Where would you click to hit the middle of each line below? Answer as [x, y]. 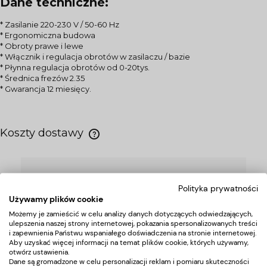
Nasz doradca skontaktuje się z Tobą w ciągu [133, 241]
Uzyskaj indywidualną [133, 183]
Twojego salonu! [133, 225]
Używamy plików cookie [56, 198]
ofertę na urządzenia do [133, 204]
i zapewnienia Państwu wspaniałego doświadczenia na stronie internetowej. [133, 232]
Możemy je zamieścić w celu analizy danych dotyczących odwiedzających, [131, 213]
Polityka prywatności [218, 188]
